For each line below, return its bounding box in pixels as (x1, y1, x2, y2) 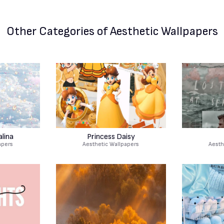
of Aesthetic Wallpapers (94, 23, 218, 38)
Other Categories (6, 23, 94, 38)
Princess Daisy (86, 131, 135, 141)
